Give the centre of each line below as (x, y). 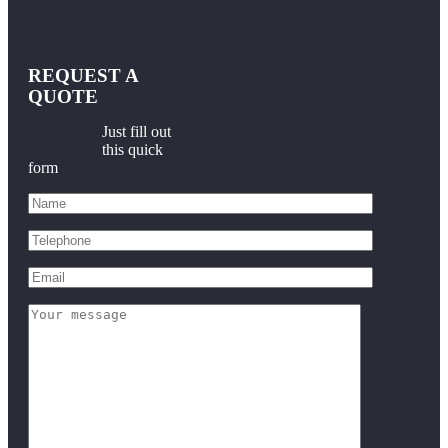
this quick (132, 149)
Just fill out (136, 131)
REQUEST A (83, 75)
